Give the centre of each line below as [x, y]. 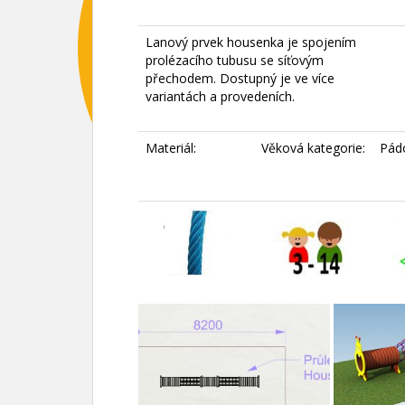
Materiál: [171, 148]
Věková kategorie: [313, 148]
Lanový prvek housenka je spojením [251, 42]
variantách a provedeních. [220, 96]
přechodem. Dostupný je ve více [240, 78]
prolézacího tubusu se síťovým [235, 60]
